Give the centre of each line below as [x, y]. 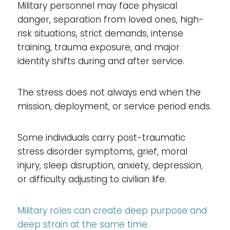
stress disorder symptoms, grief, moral [102, 151]
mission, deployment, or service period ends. [114, 106]
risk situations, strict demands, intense [100, 33]
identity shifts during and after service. [101, 61]
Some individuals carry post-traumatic [101, 137]
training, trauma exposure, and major [98, 47]
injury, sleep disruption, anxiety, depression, [110, 165]
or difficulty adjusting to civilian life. [92, 179]
